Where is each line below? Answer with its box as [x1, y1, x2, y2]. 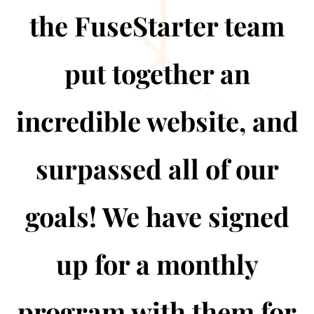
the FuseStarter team [29, 8, 285, 43]
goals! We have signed [25, 198, 289, 234]
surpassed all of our [35, 151, 279, 186]
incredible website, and [15, 103, 299, 139]
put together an [64, 55, 250, 91]
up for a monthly [55, 246, 259, 282]
